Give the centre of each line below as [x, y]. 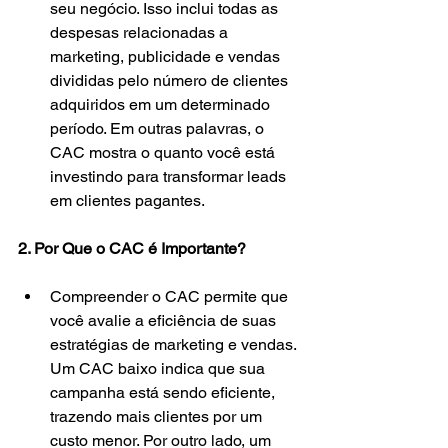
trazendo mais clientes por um [158, 417]
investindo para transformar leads [170, 177]
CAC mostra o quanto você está [164, 153]
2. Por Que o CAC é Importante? [132, 249]
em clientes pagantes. [127, 201]
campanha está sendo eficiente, [164, 393]
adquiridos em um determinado [162, 105]
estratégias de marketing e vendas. [175, 345]
